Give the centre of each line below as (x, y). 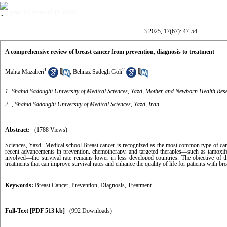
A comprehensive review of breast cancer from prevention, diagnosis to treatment (110, 52)
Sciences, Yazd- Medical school (43, 145)
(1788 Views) (51, 130)
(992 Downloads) (91, 211)
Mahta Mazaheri (25, 72)
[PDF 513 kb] (47, 211)
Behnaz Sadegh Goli (98, 72)
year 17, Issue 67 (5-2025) (43, 12)
